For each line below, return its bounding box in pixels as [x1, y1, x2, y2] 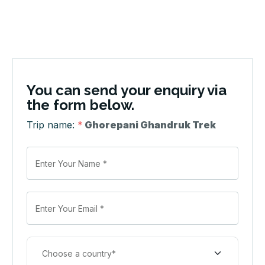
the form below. [27, 96, 134, 114]
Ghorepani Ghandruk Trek [85, 119, 216, 131]
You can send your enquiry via [27, 82, 227, 99]
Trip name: [27, 119, 77, 131]
